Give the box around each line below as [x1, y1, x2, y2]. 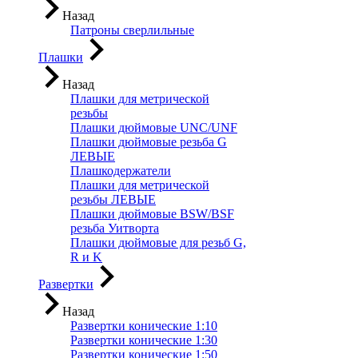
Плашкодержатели [70, 164, 171, 177]
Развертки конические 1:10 [70, 319, 217, 332]
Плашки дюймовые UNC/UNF [70, 121, 237, 134]
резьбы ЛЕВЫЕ [70, 193, 156, 206]
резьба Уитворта [70, 221, 159, 235]
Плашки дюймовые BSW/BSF [70, 207, 234, 221]
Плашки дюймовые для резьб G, [70, 236, 246, 249]
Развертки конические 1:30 [70, 333, 217, 347]
